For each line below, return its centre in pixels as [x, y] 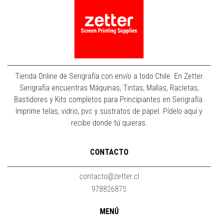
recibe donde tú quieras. [109, 123]
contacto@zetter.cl [109, 177]
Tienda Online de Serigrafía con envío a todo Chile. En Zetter [109, 76]
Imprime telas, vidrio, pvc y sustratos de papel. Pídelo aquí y [109, 111]
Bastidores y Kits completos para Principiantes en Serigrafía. [109, 100]
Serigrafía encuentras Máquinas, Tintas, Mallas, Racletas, [109, 88]
